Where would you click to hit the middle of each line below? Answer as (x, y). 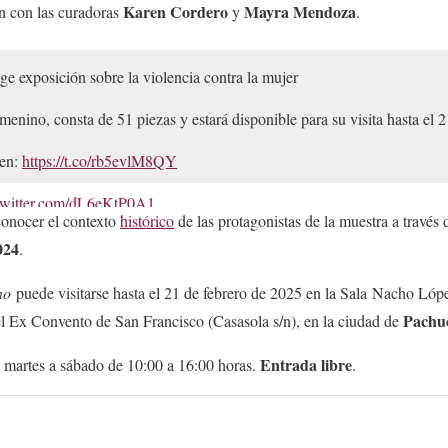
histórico (147, 221)
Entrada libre (306, 365)
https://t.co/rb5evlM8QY (99, 161)
